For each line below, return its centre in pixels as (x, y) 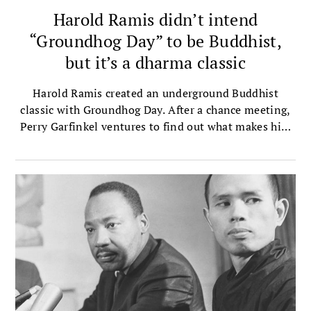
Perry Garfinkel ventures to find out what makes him (155, 126)
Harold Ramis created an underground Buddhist (155, 93)
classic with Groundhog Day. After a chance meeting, (155, 109)
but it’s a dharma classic (155, 62)
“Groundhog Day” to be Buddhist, (155, 41)
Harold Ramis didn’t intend (155, 19)
